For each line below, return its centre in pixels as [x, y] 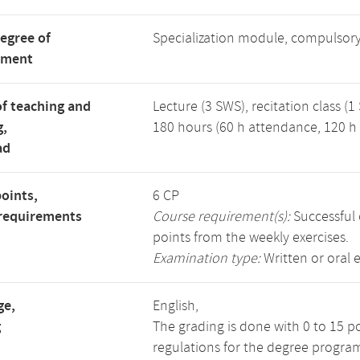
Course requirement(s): [221, 217]
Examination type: [207, 259]
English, [176, 306]
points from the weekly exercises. [251, 238]
